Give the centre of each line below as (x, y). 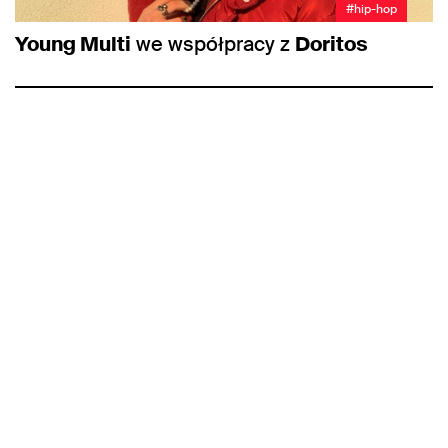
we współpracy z (213, 44)
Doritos (331, 44)
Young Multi (73, 44)
